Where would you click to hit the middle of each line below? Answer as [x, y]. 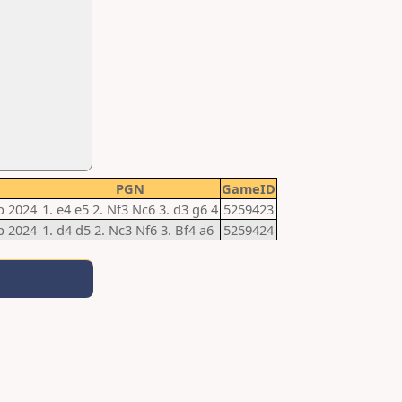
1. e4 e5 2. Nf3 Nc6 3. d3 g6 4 [130, 209]
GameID [249, 188]
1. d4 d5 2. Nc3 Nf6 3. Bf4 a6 [128, 230]
